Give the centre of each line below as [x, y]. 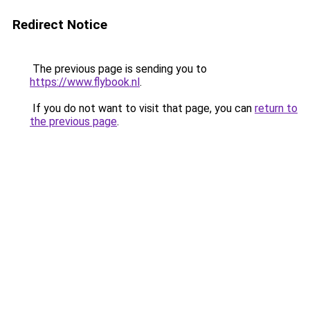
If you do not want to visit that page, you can [142, 108]
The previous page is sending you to [118, 69]
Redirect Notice [60, 25]
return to [276, 108]
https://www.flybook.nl [85, 82]
